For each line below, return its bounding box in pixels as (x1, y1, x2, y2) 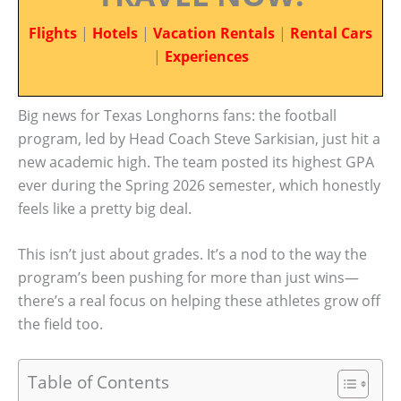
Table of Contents (28, 370, 169, 394)
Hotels (92, 23, 138, 43)
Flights (29, 23, 77, 43)
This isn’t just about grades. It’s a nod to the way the (18, 244, 367, 265)
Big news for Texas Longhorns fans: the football (18, 105, 337, 125)
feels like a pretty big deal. (18, 198, 192, 218)
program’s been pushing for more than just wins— (18, 268, 359, 288)
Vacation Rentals (153, 23, 275, 43)
